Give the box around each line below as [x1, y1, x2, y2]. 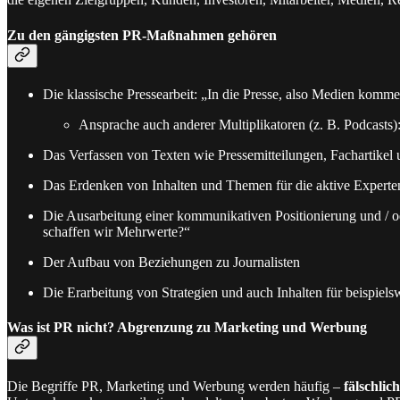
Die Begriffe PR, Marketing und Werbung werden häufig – [7, 379, 344, 395]
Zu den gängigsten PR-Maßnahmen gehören [7, 27, 277, 43]
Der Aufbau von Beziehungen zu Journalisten [43, 254, 300, 270]
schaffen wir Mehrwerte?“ [43, 223, 190, 239]
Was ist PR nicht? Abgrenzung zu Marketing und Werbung [7, 320, 367, 336]
